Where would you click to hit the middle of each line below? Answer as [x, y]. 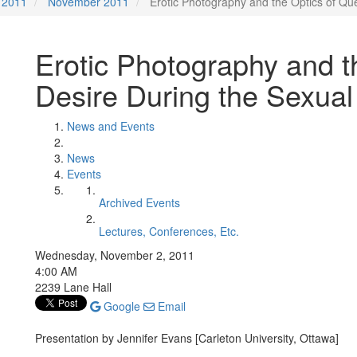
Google [120, 306]
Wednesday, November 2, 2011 [115, 255]
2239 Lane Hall [73, 287]
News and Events [111, 126]
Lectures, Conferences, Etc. [169, 231]
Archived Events [139, 202]
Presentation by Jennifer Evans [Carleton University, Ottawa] [187, 338]
